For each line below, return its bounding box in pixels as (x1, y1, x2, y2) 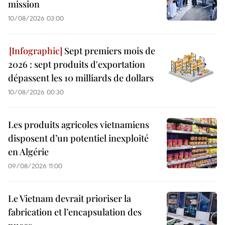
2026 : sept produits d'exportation (8, 58, 145, 71)
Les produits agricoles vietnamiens (8, 119, 149, 131)
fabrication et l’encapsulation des (8, 206, 142, 218)
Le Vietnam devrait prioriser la (8, 192, 131, 205)
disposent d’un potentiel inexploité (8, 132, 149, 145)
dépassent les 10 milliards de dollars (8, 72, 154, 84)
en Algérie (8, 146, 49, 158)
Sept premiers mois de (62, 45, 155, 57)
